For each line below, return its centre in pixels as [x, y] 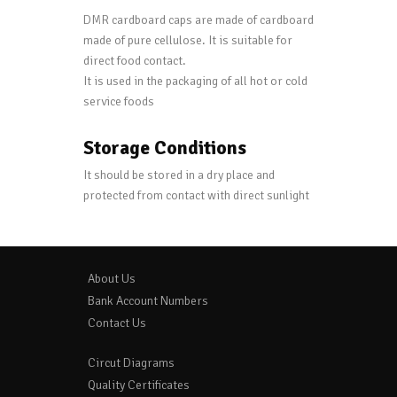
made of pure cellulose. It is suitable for [188, 41]
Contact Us [117, 323]
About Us [112, 278]
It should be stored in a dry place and [179, 175]
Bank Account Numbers [148, 300]
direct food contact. [135, 61]
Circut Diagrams [131, 362]
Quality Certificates [139, 385]
